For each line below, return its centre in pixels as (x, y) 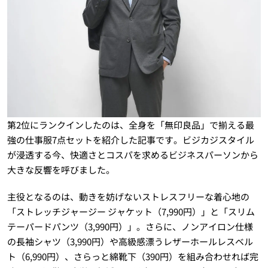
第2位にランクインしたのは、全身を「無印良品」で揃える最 (130, 124)
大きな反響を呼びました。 (61, 169)
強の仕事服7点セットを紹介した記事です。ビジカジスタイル (130, 139)
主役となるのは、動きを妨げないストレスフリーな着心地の (128, 196)
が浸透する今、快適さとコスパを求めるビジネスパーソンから (133, 154)
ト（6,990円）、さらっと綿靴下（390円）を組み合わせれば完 (133, 256)
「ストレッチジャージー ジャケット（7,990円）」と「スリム (131, 211)
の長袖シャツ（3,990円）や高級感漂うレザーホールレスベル (130, 241)
